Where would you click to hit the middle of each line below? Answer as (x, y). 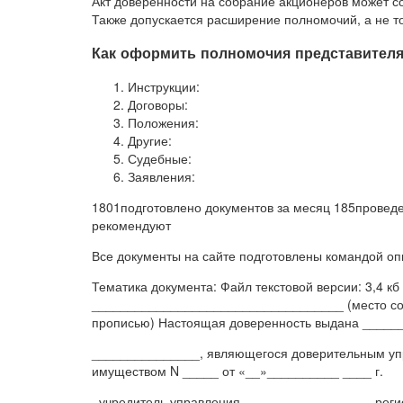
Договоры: (158, 105)
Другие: (150, 141)
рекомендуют (131, 225)
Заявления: (161, 177)
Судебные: (160, 159)
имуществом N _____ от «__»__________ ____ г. (237, 371)
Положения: (163, 123)
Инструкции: (164, 87)
